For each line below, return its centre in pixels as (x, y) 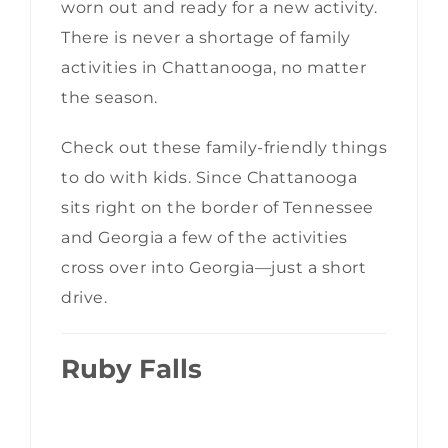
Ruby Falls (131, 369)
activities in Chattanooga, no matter (213, 68)
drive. (84, 298)
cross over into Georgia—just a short (213, 268)
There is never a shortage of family (206, 38)
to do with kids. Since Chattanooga (209, 178)
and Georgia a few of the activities (204, 238)
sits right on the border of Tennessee (217, 208)
